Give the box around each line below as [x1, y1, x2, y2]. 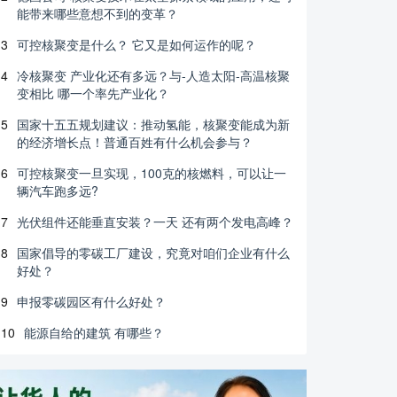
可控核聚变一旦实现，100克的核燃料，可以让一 [17, 163, 286, 182]
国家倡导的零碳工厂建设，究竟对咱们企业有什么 [17, 243, 290, 261]
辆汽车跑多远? [17, 181, 98, 199]
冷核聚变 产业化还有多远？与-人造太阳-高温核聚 [17, 66, 290, 84]
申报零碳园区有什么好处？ [17, 292, 166, 310]
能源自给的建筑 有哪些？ [24, 323, 164, 341]
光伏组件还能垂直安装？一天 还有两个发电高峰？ [17, 212, 293, 230]
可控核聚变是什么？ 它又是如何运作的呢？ [17, 35, 256, 53]
